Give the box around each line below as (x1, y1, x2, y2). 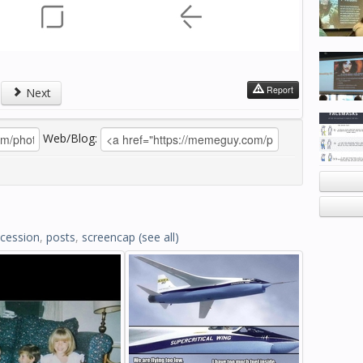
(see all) (139, 229, 179, 245)
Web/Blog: (43, 130, 97, 146)
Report (264, 83, 293, 96)
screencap (82, 229, 135, 245)
